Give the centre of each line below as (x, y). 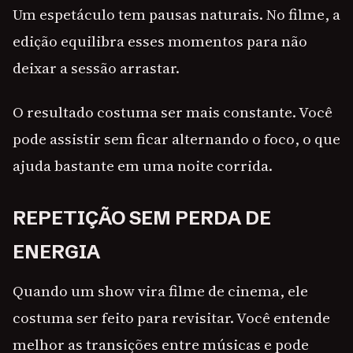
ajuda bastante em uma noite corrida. (143, 166)
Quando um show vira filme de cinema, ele (160, 291)
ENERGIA (56, 252)
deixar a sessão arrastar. (96, 68)
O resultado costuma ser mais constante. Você (173, 112)
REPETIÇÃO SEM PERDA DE (142, 218)
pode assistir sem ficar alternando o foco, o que (176, 139)
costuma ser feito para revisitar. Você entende (171, 318)
